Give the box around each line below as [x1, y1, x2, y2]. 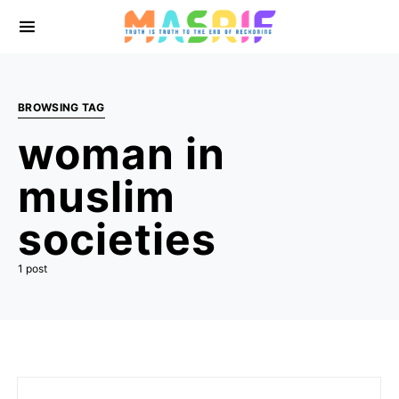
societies [18, 213, 216, 265]
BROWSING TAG [18, 101, 105, 114]
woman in [18, 127, 225, 180]
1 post [18, 262, 47, 275]
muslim [18, 170, 175, 223]
